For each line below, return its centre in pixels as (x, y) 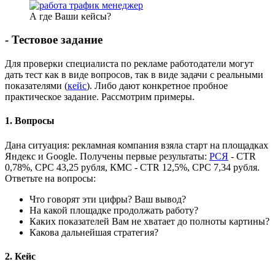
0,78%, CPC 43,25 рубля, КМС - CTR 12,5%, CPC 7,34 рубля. (132, 167)
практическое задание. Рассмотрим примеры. (100, 97)
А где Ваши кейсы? (70, 16)
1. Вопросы (30, 121)
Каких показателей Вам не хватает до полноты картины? (149, 221)
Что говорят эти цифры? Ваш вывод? (108, 199)
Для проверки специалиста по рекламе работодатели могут (129, 64)
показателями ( (36, 86)
